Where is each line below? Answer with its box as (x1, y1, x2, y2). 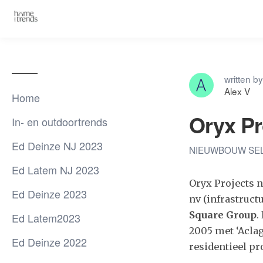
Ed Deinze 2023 (12, 186, 87, 201)
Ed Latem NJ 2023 (12, 162, 99, 177)
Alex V (224, 85, 250, 97)
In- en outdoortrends (12, 114, 107, 129)
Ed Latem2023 (12, 210, 80, 225)
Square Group (189, 209, 257, 221)
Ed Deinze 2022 (12, 234, 87, 249)
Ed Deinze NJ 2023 (12, 138, 103, 153)
